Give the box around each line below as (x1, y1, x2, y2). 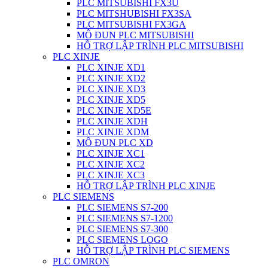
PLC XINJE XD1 (77, 62, 145, 73)
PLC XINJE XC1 (77, 148, 145, 159)
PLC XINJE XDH (77, 116, 148, 127)
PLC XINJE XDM (77, 127, 149, 138)
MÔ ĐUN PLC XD (77, 138, 153, 148)
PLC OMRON (53, 256, 109, 267)
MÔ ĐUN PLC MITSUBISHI (77, 30, 194, 41)
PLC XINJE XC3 (77, 170, 145, 181)
